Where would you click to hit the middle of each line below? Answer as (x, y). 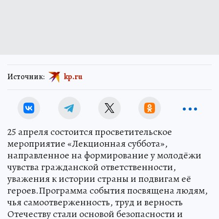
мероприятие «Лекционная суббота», (88, 143)
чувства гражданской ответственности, (92, 167)
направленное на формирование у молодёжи (104, 155)
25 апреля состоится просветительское (90, 132)
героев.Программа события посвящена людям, (108, 190)
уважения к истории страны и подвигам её (99, 179)
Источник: (26, 77)
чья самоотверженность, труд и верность (95, 202)
